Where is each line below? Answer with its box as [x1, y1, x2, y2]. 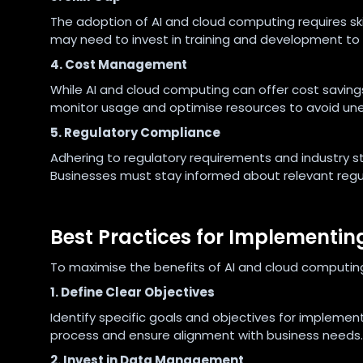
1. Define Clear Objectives [50, 284, 215, 301]
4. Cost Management [50, 56, 187, 74]
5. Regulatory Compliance [50, 124, 220, 142]
